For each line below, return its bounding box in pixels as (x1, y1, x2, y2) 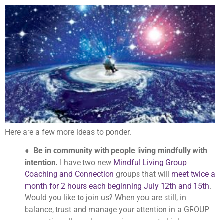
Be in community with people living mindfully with (33, 146, 207, 156)
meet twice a (171, 169, 215, 179)
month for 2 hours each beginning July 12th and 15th (25, 181, 209, 191)
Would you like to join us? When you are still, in (25, 193, 186, 203)
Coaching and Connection (25, 169, 114, 179)
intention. (25, 158, 58, 167)
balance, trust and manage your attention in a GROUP (25, 205, 209, 215)
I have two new (58, 158, 113, 167)
